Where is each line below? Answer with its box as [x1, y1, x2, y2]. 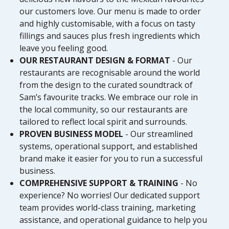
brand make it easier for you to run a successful [19, 152, 203, 164]
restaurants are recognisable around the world [19, 66, 200, 78]
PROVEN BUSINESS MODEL [19, 128, 124, 140]
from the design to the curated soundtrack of [19, 79, 193, 90]
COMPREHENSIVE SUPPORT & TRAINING [19, 177, 179, 189]
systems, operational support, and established [19, 140, 198, 152]
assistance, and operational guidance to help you [19, 214, 208, 225]
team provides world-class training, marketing [19, 201, 196, 213]
